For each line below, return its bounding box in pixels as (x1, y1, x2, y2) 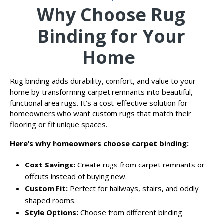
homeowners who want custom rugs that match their (10, 109, 191, 119)
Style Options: (25, 207, 78, 218)
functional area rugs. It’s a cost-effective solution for (10, 98, 188, 108)
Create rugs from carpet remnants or (75, 160, 205, 170)
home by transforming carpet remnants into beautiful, (10, 87, 193, 97)
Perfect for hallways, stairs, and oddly (68, 183, 199, 194)
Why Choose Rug (37, 2, 185, 27)
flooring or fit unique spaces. (10, 119, 109, 130)
